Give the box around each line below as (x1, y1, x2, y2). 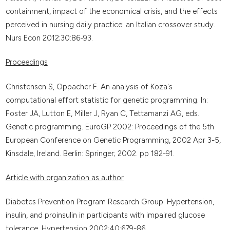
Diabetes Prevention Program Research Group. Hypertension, (5, 197, 214, 207)
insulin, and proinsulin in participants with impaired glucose (5, 210, 205, 220)
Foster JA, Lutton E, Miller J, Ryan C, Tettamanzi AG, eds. (5, 108, 199, 118)
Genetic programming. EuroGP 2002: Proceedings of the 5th (5, 122, 214, 131)
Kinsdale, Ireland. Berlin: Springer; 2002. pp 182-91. (5, 148, 175, 158)
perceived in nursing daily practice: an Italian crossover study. (5, 20, 215, 29)
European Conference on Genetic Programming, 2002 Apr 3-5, (5, 135, 221, 145)
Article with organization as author (5, 173, 124, 183)
